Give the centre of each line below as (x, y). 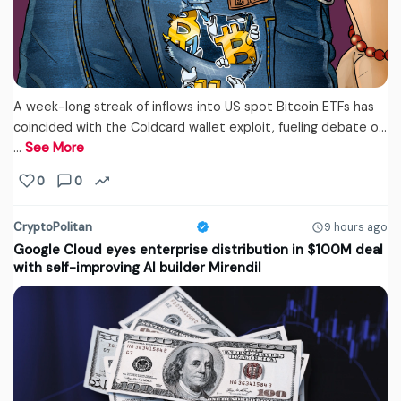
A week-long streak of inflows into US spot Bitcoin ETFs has (194, 107)
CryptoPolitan (53, 227)
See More (55, 148)
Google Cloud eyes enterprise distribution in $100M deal (198, 250)
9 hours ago (356, 227)
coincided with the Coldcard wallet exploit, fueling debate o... (200, 128)
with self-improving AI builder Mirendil (137, 268)
